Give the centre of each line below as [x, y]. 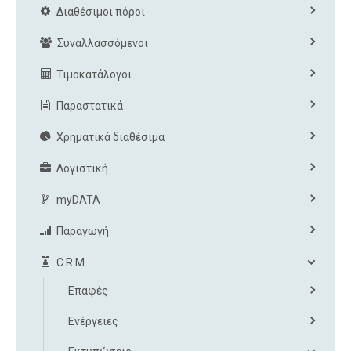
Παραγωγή [83, 231]
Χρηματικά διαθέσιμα [110, 137]
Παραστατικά [90, 105]
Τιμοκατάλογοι [94, 74]
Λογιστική [82, 168]
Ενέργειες [93, 321]
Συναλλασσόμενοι [103, 43]
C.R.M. [72, 262]
